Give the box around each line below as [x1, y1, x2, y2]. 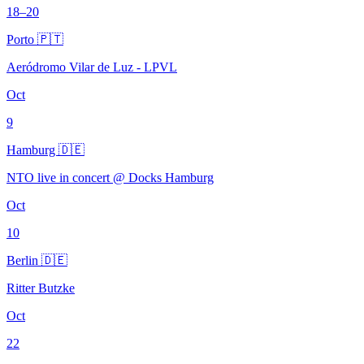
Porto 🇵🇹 [6, 32, 63, 46]
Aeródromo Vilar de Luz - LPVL [6, 59, 177, 74]
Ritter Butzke [6, 280, 75, 295]
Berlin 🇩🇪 [6, 253, 67, 267]
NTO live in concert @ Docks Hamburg [6, 170, 214, 184]
